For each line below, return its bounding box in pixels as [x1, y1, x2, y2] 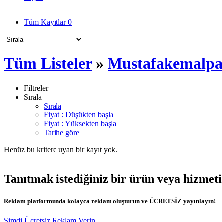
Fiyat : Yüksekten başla [44, 119, 116, 128]
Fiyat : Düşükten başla [44, 110, 113, 119]
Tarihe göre [44, 128, 79, 137]
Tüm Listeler [4, 55, 92, 73]
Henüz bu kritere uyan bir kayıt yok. [4, 145, 117, 154]
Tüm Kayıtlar [24, 17, 68, 26]
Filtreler [24, 83, 48, 92]
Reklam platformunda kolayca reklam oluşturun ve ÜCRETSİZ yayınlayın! [4, 197, 216, 205]
